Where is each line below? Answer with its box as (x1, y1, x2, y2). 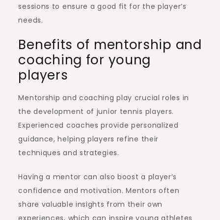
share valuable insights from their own (18, 199, 163, 209)
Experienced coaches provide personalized (18, 120, 179, 130)
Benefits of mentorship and (18, 35, 202, 54)
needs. (18, 15, 43, 25)
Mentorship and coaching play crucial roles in (18, 92, 189, 103)
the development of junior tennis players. (18, 106, 174, 116)
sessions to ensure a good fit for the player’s (18, 1, 187, 11)
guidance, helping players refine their (18, 134, 159, 144)
